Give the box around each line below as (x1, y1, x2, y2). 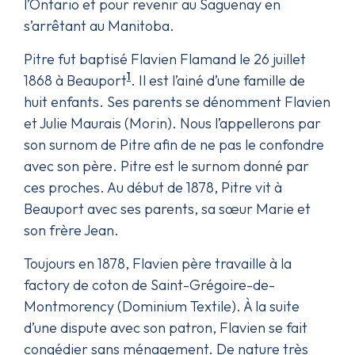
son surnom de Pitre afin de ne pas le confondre (24, 135, 324, 154)
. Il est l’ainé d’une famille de (131, 71, 305, 90)
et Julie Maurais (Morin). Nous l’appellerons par (24, 113, 321, 132)
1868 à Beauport (24, 71, 127, 90)
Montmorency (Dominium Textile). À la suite (24, 296, 300, 315)
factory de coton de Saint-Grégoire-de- (24, 275, 275, 294)
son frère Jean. (24, 220, 119, 239)
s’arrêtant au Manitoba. (24, 16, 174, 35)
